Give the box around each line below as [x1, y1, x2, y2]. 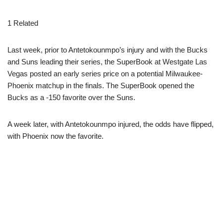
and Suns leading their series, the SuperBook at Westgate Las [7, 57, 207, 66]
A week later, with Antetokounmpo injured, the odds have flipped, [7, 120, 214, 128]
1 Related [7, 19, 38, 27]
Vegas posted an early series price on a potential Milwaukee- [7, 69, 203, 78]
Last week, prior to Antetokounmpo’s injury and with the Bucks [7, 46, 208, 54]
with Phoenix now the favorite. [7, 132, 104, 140]
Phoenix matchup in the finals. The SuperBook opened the [7, 81, 194, 90]
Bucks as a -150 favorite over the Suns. [7, 93, 135, 102]
